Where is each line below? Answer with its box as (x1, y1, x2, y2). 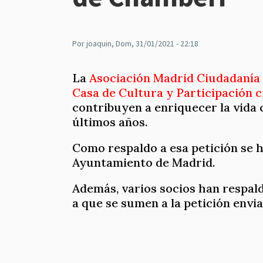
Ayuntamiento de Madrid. (72, 155, 215, 170)
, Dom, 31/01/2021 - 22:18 (112, 38, 198, 49)
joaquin (86, 38, 112, 49)
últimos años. (72, 114, 151, 129)
